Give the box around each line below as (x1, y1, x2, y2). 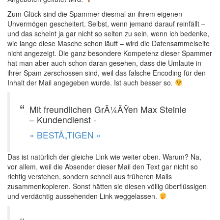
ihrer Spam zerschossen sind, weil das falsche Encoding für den (7, 68, 206, 78)
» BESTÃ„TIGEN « (29, 129, 101, 141)
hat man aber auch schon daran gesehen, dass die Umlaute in (7, 58, 201, 68)
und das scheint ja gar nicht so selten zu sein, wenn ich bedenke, (7, 28, 209, 38)
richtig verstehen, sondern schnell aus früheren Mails (7, 171, 172, 181)
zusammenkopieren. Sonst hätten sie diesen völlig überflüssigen (7, 181, 207, 191)
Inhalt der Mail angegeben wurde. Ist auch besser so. (7, 78, 175, 87)
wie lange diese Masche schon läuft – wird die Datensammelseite (7, 38, 210, 48)
